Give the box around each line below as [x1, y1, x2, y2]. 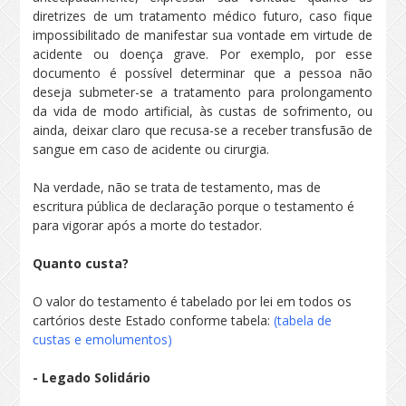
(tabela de [274, 312, 333, 329]
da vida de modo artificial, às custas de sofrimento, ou [33, 102, 373, 120]
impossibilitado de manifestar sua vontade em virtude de [33, 26, 373, 43]
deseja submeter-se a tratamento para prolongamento [33, 83, 373, 101]
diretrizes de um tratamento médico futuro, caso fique [33, 7, 373, 24]
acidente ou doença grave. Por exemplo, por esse [33, 45, 373, 63]
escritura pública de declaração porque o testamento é [33, 198, 355, 215]
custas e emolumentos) [33, 331, 173, 348]
